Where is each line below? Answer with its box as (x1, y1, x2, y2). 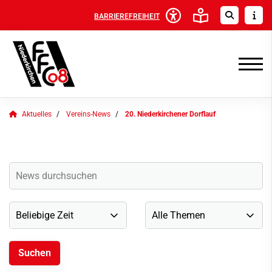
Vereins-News (66, 110, 110, 118)
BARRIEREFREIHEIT (94, 12, 160, 21)
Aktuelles (22, 110, 52, 118)
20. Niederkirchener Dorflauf (125, 110, 216, 118)
